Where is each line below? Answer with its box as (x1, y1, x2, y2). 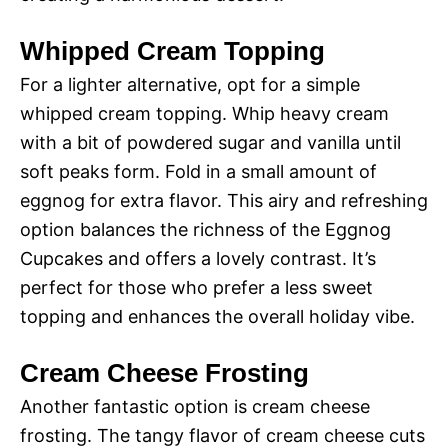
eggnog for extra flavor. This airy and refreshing (20, 190, 428, 212)
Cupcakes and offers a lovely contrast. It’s (20, 248, 376, 270)
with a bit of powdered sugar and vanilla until (20, 132, 401, 154)
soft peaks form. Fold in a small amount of (20, 161, 377, 183)
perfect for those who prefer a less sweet (20, 277, 373, 299)
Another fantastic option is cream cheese (20, 396, 370, 418)
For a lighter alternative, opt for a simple (20, 74, 360, 96)
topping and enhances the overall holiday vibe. (20, 306, 415, 328)
